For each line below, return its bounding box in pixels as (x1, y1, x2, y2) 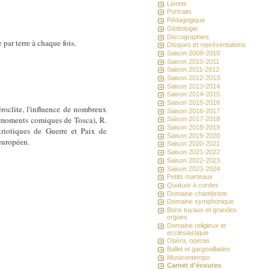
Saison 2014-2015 (167, 90, 221, 98)
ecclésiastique (167, 228, 209, 236)
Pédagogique (167, 16, 206, 24)
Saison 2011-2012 (167, 66, 220, 74)
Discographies (167, 33, 210, 40)
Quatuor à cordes (167, 181, 219, 189)
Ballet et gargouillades (167, 245, 231, 253)
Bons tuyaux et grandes (167, 206, 237, 213)
